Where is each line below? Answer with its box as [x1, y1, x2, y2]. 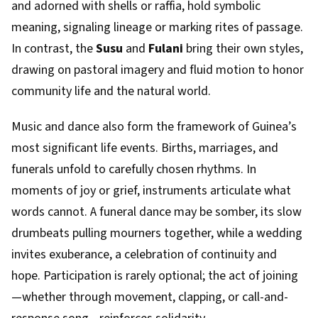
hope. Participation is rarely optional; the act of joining [11, 267, 298, 285]
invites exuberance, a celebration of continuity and [11, 246, 277, 263]
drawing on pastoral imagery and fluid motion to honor [11, 61, 304, 79]
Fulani [148, 40, 183, 57]
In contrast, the [11, 40, 96, 57]
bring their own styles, [183, 40, 303, 57]
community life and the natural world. [11, 82, 211, 100]
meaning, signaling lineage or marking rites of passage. [11, 18, 303, 36]
